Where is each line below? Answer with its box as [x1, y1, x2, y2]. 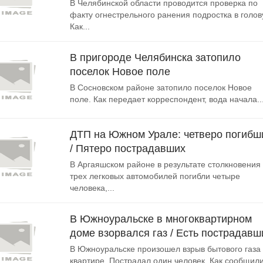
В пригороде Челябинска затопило [70, 52, 241, 63]
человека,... [70, 183, 114, 193]
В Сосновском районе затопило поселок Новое [70, 83, 252, 92]
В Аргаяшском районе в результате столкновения [70, 160, 261, 169]
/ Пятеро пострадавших [70, 143, 186, 154]
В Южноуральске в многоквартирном [70, 213, 252, 225]
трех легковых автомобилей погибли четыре [70, 171, 240, 181]
